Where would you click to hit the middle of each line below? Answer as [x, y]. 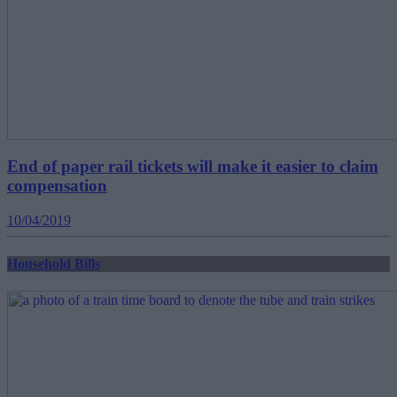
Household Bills [54, 263]
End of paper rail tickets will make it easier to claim [193, 166]
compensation [57, 185]
